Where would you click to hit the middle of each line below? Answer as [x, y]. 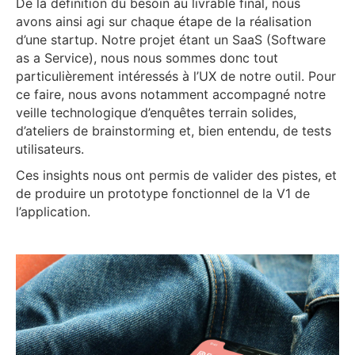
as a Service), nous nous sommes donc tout [147, 58]
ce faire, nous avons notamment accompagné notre [171, 94]
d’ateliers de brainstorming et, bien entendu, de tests [174, 131]
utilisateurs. [50, 149]
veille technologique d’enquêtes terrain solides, [156, 113]
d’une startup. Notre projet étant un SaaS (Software [171, 40]
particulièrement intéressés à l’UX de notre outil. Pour [176, 76]
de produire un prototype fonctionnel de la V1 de [163, 193]
